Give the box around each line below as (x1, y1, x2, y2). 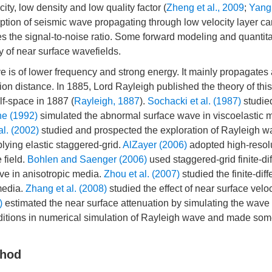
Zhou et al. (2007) (104, 169, 180, 179)
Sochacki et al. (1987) (148, 96, 241, 106)
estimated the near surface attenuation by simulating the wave (2, 198, 270, 208)
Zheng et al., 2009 (166, 2, 244, 13)
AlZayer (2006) (123, 140, 187, 150)
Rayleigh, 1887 (74, 96, 140, 106)
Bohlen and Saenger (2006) (27, 154, 147, 165)
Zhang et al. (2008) (25, 183, 107, 194)
